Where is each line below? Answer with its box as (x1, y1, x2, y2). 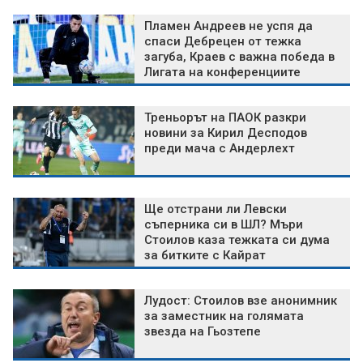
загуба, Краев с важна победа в (144, 49, 335, 64)
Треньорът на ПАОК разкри (144, 109, 306, 125)
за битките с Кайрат (144, 247, 266, 263)
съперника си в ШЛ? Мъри (144, 216, 303, 232)
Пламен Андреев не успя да (144, 18, 313, 33)
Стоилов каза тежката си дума (144, 232, 330, 247)
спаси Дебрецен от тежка (144, 33, 301, 49)
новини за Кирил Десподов (144, 125, 307, 140)
